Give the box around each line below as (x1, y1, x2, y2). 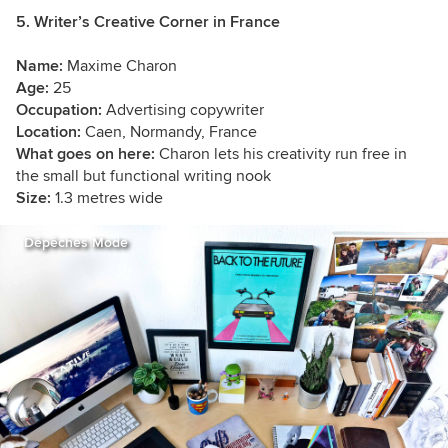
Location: (16, 122, 85, 143)
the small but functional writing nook (16, 166, 271, 187)
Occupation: (16, 100, 106, 121)
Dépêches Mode (24, 234, 128, 252)
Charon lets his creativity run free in (159, 144, 407, 165)
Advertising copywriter (106, 100, 264, 121)
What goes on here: (16, 144, 159, 165)
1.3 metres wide (51, 188, 163, 209)
